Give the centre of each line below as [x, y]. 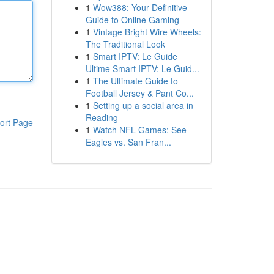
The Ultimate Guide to [135, 81]
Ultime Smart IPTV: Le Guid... [142, 68]
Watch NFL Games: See [139, 130]
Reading [102, 117]
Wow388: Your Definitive [140, 7]
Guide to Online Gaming [132, 20]
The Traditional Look [125, 44]
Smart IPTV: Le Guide [135, 56]
